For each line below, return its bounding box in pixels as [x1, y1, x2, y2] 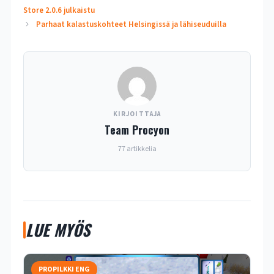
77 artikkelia [117, 144, 157, 155]
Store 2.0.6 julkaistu [23, 5, 95, 17]
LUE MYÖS [25, 218, 90, 242]
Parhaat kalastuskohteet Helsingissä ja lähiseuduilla [35, 19, 226, 31]
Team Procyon [105, 122, 169, 138]
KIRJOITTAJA [113, 109, 161, 119]
